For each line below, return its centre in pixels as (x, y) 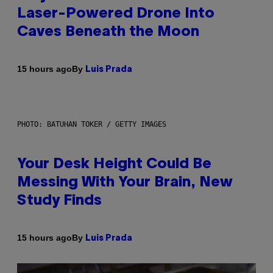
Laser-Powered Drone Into (116, 14)
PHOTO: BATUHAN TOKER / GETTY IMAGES (92, 124)
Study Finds (59, 201)
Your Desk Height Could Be (114, 164)
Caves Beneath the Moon (108, 32)
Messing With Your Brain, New (125, 183)
